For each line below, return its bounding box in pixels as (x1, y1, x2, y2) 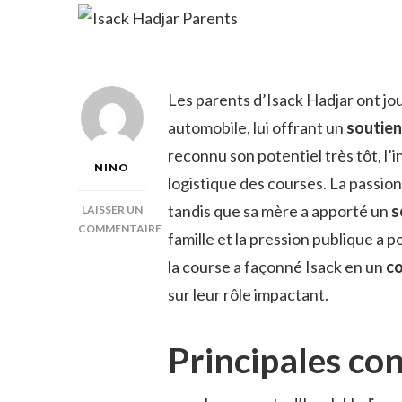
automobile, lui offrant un (168, 118, 346, 137)
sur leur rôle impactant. (168, 284, 328, 304)
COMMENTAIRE (78, 222, 162, 235)
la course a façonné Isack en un (168, 257, 386, 276)
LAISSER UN (81, 203, 143, 216)
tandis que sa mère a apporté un (168, 201, 391, 221)
